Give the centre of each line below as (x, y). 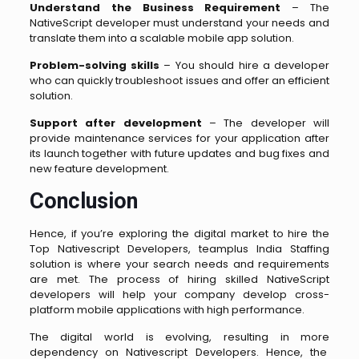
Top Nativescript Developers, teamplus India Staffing (179, 248)
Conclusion (83, 201)
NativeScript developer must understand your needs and (179, 22)
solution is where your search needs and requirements (179, 264)
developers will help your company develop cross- (179, 294)
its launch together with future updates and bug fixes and (179, 153)
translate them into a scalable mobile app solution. (161, 38)
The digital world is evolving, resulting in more (179, 337)
